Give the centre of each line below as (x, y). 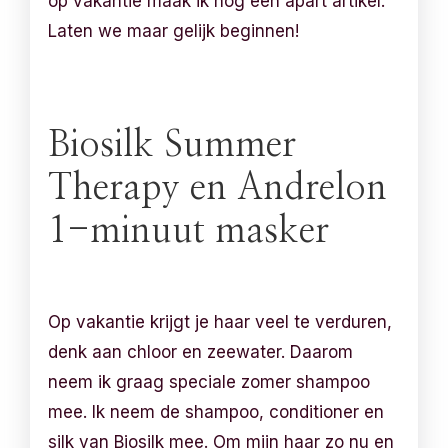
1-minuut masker (189, 231)
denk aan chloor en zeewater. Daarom (201, 352)
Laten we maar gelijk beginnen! (174, 31)
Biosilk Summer (172, 145)
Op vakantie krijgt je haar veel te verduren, (220, 322)
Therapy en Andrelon (218, 188)
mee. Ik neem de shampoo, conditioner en (216, 412)
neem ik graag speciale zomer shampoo (209, 382)
